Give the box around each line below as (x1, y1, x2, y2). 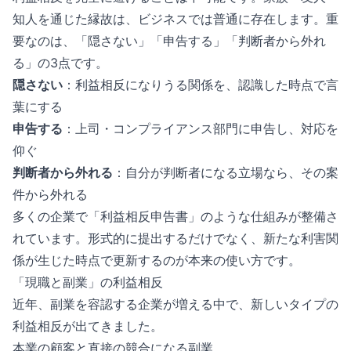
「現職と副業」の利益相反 (13, 274, 163, 290)
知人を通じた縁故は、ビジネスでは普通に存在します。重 (13, 11, 338, 27)
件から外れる (13, 186, 88, 202)
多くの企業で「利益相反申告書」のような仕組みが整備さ (13, 208, 338, 224)
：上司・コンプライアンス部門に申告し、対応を (63, 121, 338, 136)
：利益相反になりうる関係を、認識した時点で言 (63, 77, 338, 92)
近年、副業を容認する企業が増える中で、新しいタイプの (13, 296, 338, 312)
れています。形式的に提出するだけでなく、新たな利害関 (13, 230, 338, 246)
